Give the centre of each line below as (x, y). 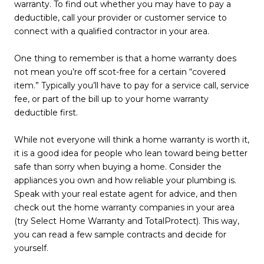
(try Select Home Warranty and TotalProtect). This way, (127, 221)
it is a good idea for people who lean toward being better (131, 154)
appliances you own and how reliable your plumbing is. (125, 181)
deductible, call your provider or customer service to (121, 18)
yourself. (31, 248)
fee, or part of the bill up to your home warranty (111, 99)
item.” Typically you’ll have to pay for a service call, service (132, 86)
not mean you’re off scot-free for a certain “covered (120, 72)
